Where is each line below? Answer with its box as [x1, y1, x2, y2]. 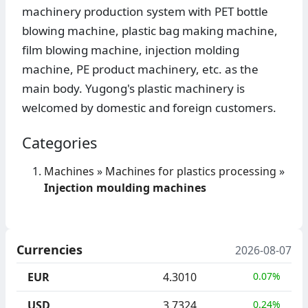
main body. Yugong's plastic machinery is [22, 80, 245, 97]
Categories [22, 133, 97, 153]
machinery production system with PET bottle [22, 3, 268, 20]
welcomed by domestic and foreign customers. [22, 100, 276, 116]
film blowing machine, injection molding [22, 42, 239, 58]
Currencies [16, 241, 82, 258]
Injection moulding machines [44, 180, 206, 196]
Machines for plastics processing [105, 164, 276, 179]
